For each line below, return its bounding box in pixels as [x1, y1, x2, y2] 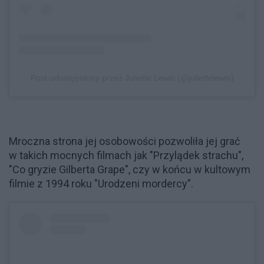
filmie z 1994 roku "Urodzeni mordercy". [9, 177, 193, 190]
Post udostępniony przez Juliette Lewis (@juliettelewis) [30, 73, 234, 83]
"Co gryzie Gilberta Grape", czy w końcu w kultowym [9, 163, 250, 176]
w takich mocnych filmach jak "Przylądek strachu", [9, 149, 243, 162]
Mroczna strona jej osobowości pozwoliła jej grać [9, 135, 240, 148]
